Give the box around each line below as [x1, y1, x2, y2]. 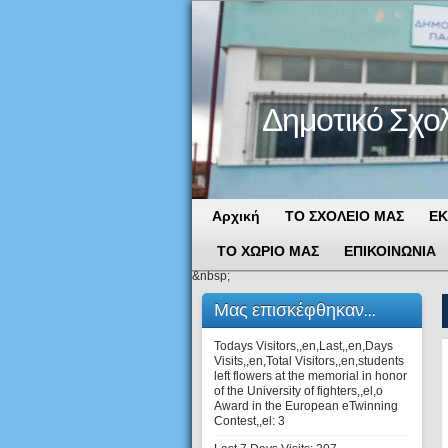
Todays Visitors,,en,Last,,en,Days [214, 339, 393, 353]
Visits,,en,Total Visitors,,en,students [214, 354, 404, 368]
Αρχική [212, 208, 260, 224]
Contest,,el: [214, 414, 278, 428]
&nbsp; [192, 269, 230, 283]
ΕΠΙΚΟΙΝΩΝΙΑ [344, 243, 436, 259]
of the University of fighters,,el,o [214, 384, 383, 398]
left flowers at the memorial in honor [214, 369, 407, 383]
